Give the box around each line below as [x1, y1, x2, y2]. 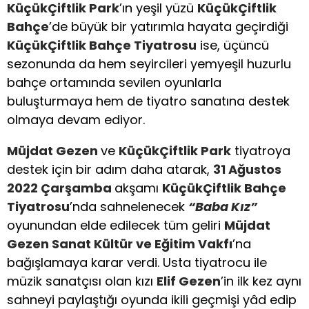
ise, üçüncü [197, 37, 269, 54]
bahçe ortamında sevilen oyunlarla [7, 74, 221, 91]
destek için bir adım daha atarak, [7, 161, 213, 178]
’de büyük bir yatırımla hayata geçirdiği [49, 18, 288, 35]
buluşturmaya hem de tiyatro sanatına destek [7, 92, 290, 110]
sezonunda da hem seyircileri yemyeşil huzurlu [7, 55, 291, 72]
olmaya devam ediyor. [7, 111, 145, 128]
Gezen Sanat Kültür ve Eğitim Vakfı [7, 235, 232, 252]
